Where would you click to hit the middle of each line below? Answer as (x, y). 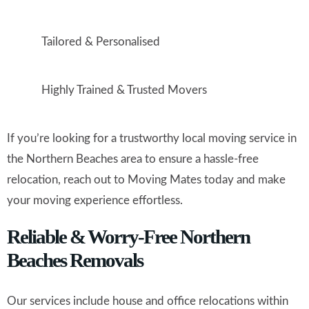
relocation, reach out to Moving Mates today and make (146, 180)
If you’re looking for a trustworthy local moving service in (152, 139)
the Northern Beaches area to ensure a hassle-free (133, 159)
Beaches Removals (75, 260)
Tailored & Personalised (101, 42)
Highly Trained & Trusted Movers (124, 90)
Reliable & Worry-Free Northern (128, 237)
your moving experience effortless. (95, 201)
